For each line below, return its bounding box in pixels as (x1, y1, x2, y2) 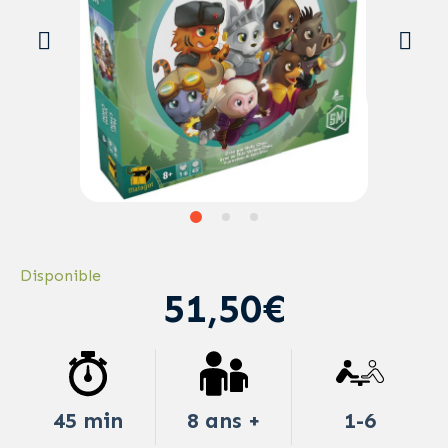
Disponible (20, 265, 101, 285)
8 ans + (186, 406, 261, 434)
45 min (52, 406, 123, 434)
